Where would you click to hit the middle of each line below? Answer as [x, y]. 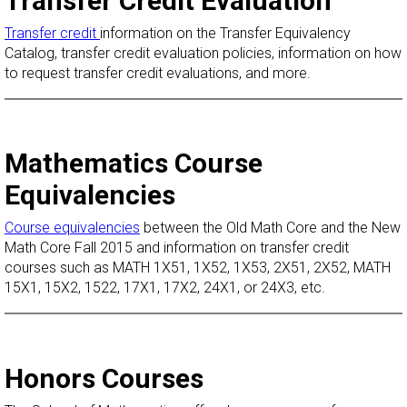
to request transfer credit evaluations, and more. [159, 73]
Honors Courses [104, 378]
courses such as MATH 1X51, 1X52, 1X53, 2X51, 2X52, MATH [198, 268]
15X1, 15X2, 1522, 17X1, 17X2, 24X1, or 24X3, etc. [165, 288]
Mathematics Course [134, 164]
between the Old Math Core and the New [270, 228]
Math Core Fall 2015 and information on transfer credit [177, 248]
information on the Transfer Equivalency [225, 33]
